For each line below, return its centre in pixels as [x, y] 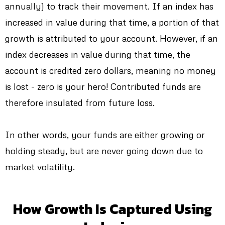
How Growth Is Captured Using [113, 209]
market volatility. [40, 166]
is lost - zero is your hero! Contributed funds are [103, 86]
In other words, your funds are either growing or [105, 134]
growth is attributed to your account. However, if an [111, 38]
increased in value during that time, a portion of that [112, 22]
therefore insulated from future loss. [80, 102]
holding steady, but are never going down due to [104, 150]
